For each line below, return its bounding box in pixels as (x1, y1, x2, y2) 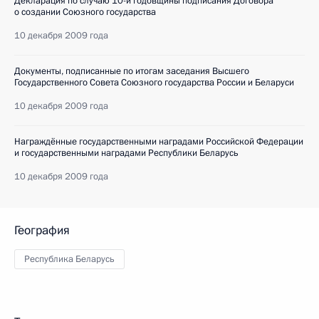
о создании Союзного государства (14, 6, 156, 19)
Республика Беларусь (24, 253, 115, 266)
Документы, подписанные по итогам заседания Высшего (14, 65, 249, 78)
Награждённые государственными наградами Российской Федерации (14, 135, 303, 148)
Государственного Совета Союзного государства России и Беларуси (14, 76, 294, 89)
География (14, 222, 70, 239)
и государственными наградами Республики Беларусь (14, 147, 239, 159)
